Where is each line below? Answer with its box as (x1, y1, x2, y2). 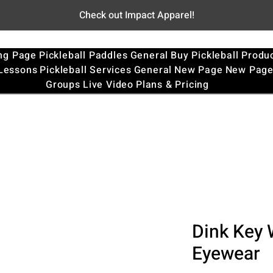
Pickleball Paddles (39, 48, 128, 63)
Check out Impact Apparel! (79, 8, 194, 23)
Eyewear (191, 241, 260, 268)
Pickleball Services (40, 63, 132, 77)
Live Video (82, 77, 133, 92)
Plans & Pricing (135, 77, 209, 92)
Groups (46, 77, 80, 92)
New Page (174, 63, 223, 77)
